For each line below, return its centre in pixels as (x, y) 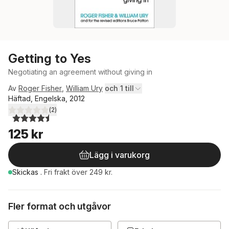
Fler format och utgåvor (60, 206)
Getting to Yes (50, 59)
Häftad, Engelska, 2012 (47, 98)
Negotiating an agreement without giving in (80, 72)
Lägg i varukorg (120, 155)
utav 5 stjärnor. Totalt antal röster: (75, 114)
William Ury (84, 88)
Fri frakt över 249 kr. (78, 172)
